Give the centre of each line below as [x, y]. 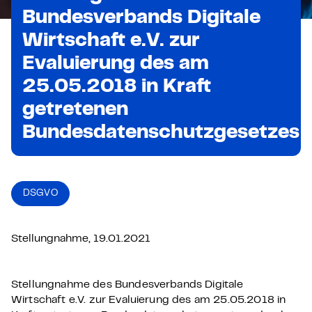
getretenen [75, 110]
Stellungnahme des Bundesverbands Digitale [127, 285]
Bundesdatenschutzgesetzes [161, 133]
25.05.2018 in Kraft [117, 87]
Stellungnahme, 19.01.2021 [81, 239]
